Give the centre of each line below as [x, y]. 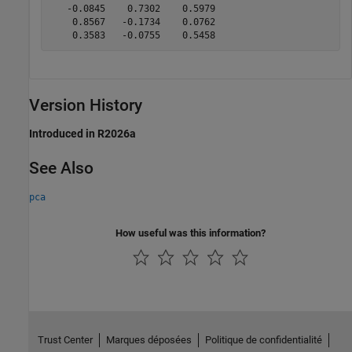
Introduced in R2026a [82, 134]
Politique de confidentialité [263, 340]
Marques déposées [148, 340]
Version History [86, 106]
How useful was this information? [191, 233]
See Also [61, 169]
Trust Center [65, 340]
